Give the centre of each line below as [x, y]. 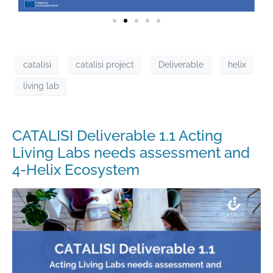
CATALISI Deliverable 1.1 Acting [117, 136]
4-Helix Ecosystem [76, 170]
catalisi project [105, 64]
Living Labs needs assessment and [131, 153]
